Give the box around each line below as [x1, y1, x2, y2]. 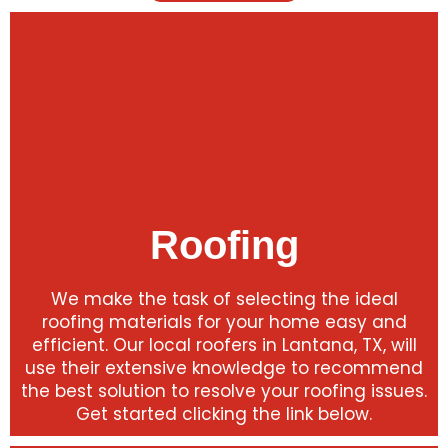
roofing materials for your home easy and [41, 310, 407, 334]
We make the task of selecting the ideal [50, 287, 398, 311]
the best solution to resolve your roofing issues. [21, 379, 427, 403]
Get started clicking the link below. [76, 402, 372, 426]
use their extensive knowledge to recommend [25, 356, 423, 380]
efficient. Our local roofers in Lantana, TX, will [31, 333, 417, 357]
